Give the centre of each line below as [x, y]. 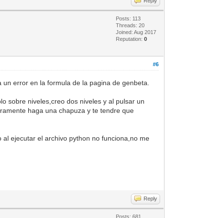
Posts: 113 [128, 18]
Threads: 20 [130, 25]
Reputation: [130, 39]
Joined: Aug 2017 [136, 32]
